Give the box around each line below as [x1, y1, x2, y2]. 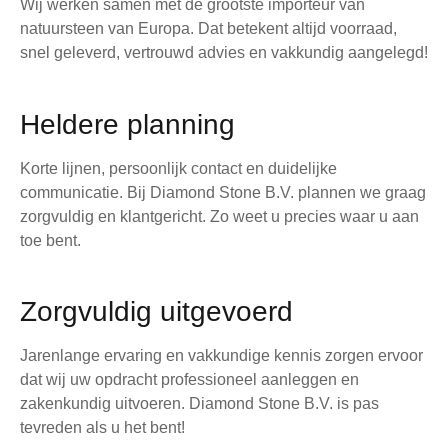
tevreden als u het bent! [20, 419, 185, 437]
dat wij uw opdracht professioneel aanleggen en [20, 371, 359, 389]
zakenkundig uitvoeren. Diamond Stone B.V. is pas [20, 395, 379, 413]
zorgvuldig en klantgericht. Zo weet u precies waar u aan [20, 207, 419, 225]
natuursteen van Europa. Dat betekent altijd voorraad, [20, 20, 397, 38]
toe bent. [20, 231, 81, 249]
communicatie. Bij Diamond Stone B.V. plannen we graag [20, 183, 426, 201]
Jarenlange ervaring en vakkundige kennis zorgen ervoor [20, 347, 423, 365]
